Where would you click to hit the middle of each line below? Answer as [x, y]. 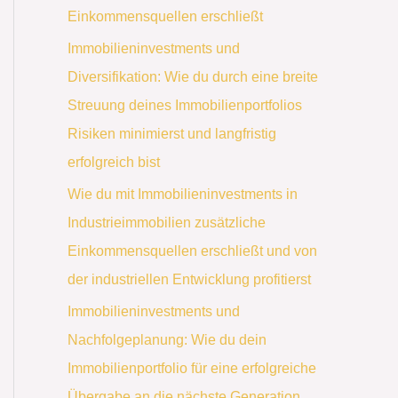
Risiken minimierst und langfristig [172, 133]
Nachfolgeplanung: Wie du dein [167, 339]
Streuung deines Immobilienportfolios [185, 105]
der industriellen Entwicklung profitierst [189, 279]
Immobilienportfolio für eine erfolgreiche [192, 368]
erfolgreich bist [114, 162]
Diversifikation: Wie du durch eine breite [193, 76]
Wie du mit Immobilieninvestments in [183, 194]
